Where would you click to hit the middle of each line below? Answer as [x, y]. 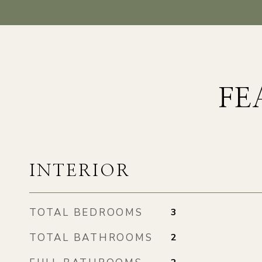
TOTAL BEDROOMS [86, 213]
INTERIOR [80, 171]
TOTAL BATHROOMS [91, 238]
